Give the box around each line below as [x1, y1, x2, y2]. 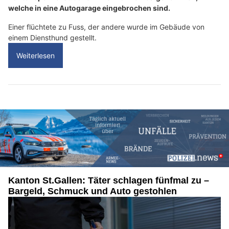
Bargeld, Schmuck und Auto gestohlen [8, 186, 177, 196]
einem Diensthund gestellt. [8, 33, 97, 42]
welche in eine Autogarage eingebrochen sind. [8, 4, 170, 13]
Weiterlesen [16, 51, 55, 60]
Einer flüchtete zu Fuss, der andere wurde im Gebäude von [8, 22, 204, 32]
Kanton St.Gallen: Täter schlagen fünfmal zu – [8, 175, 209, 186]
